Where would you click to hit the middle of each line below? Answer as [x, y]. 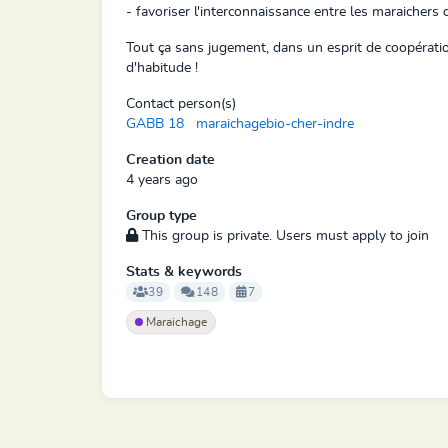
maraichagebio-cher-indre [275, 124]
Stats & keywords [184, 272]
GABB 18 [155, 124]
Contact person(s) [181, 104]
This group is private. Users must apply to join [283, 236]
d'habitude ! [162, 68]
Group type [161, 216]
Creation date [170, 160]
